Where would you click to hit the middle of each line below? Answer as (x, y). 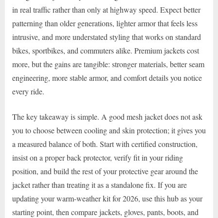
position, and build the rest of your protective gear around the (105, 171)
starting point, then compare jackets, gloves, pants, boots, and (105, 212)
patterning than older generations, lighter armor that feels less (105, 23)
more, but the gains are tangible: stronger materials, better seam (108, 64)
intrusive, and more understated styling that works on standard (107, 36)
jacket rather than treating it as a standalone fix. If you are (100, 184)
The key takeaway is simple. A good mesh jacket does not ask (107, 116)
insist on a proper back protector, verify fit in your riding (98, 157)
